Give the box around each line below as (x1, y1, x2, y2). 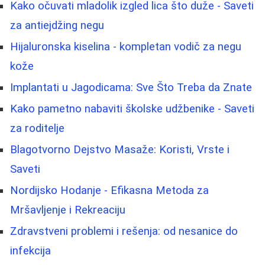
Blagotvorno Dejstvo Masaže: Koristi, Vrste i (10, 143, 230, 157)
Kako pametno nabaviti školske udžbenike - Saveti (10, 102, 254, 116)
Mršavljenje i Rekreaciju (10, 203, 125, 217)
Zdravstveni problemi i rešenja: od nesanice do (10, 225, 238, 238)
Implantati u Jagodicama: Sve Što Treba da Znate (10, 81, 252, 95)
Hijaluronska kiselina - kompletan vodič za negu (10, 40, 241, 54)
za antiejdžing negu (10, 19, 104, 33)
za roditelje (10, 122, 64, 135)
